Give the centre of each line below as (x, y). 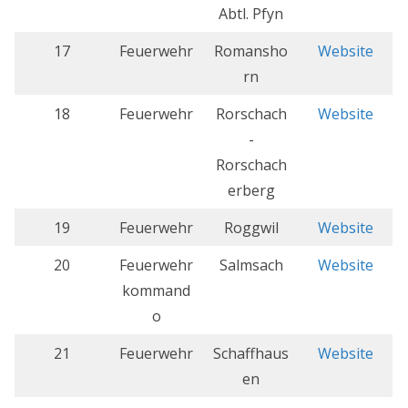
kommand (156, 291)
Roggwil (251, 228)
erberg (251, 191)
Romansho (251, 51)
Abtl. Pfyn (251, 14)
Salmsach (251, 265)
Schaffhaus (251, 354)
